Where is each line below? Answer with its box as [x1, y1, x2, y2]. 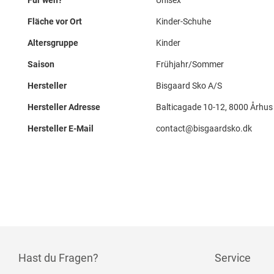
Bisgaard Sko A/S [156, 81, 222, 91]
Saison [28, 59, 54, 69]
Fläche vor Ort [28, 17, 82, 26]
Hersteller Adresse [28, 102, 100, 112]
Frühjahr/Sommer [156, 59, 224, 69]
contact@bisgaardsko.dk [156, 124, 252, 133]
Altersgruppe [28, 38, 78, 48]
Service [215, 251, 251, 264]
